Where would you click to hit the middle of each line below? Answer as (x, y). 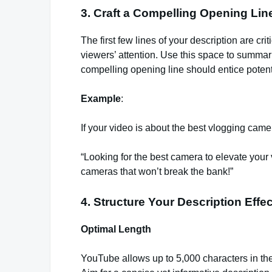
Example (101, 98)
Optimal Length (116, 229)
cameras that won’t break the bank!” (157, 171)
